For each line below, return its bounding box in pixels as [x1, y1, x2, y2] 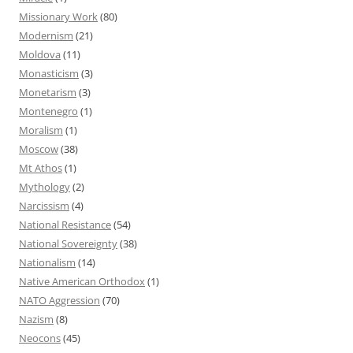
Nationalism [19, 255, 76, 269]
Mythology [19, 179, 70, 194]
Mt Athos [19, 160, 62, 175]
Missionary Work [19, 9, 98, 24]
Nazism [19, 311, 54, 326]
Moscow [19, 141, 58, 156]
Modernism [19, 28, 73, 43]
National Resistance [19, 217, 111, 232]
